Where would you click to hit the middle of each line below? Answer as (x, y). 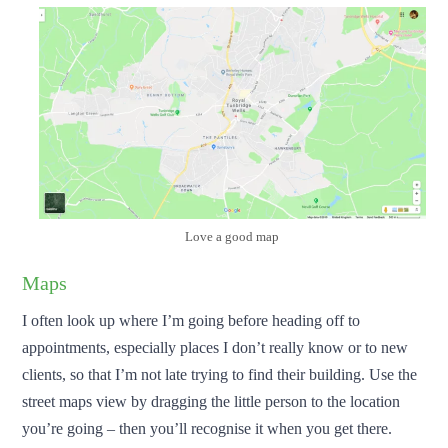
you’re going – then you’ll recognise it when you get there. (207, 428)
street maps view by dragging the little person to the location (211, 401)
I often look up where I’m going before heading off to (191, 320)
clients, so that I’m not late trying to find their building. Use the (220, 374)
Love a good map (232, 236)
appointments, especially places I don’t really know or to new (215, 347)
